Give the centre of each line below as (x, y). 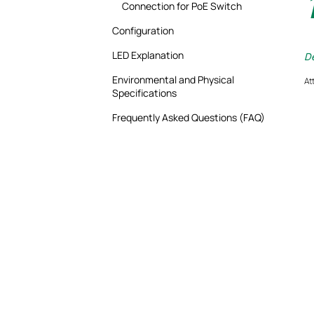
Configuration (143, 30)
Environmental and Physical (173, 80)
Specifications (144, 93)
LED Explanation (148, 55)
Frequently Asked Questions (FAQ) (188, 117)
